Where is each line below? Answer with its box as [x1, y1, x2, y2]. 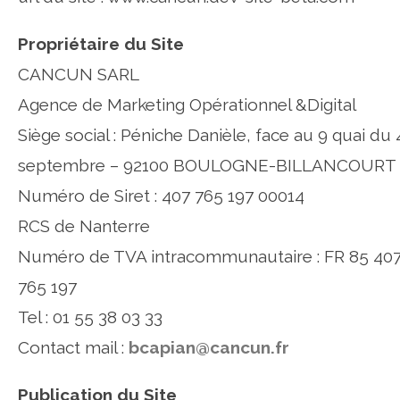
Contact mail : [18, 337, 129, 357]
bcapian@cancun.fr [129, 337, 289, 357]
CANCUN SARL [18, 64, 139, 84]
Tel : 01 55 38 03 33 [18, 307, 162, 327]
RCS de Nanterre [18, 216, 150, 236]
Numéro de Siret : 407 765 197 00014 [18, 186, 304, 205]
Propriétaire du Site [18, 34, 184, 54]
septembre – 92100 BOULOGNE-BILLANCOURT [18, 155, 396, 175]
